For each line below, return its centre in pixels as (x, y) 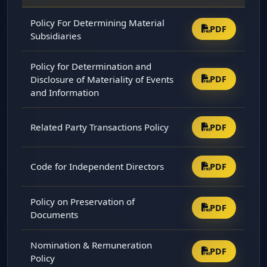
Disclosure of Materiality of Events (102, 79)
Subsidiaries (56, 35)
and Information (65, 92)
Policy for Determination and (91, 66)
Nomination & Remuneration (91, 245)
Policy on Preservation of (83, 201)
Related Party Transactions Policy (100, 127)
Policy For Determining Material (98, 22)
